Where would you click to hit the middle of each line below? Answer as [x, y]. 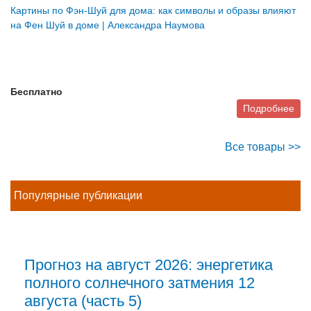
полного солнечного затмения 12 [140, 283]
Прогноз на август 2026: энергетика [149, 265]
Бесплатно [36, 92]
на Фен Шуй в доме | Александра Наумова [108, 25]
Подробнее [269, 109]
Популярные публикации [78, 196]
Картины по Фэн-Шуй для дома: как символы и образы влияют [153, 11]
